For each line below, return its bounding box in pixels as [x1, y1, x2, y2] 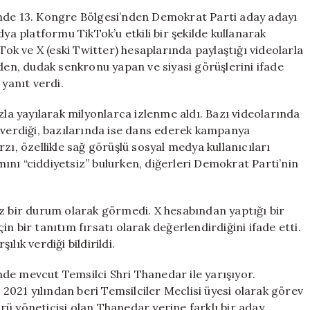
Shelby [237, 8, 268, 20]
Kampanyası [237, 66, 292, 78]
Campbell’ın [237, 22, 292, 35]
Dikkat [237, 37, 268, 49]
